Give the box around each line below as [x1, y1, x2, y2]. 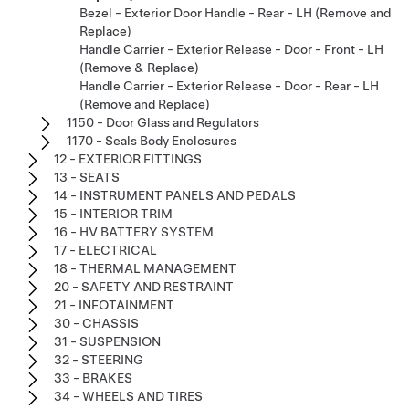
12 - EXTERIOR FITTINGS [54, 152, 202, 167]
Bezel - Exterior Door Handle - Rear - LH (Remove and [79, 5, 391, 21]
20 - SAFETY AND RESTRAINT [54, 279, 234, 295]
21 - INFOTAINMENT [54, 298, 174, 313]
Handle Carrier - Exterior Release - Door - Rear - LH [79, 79, 379, 94]
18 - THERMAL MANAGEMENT [54, 261, 236, 277]
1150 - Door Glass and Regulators [67, 115, 259, 131]
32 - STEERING [54, 352, 143, 368]
